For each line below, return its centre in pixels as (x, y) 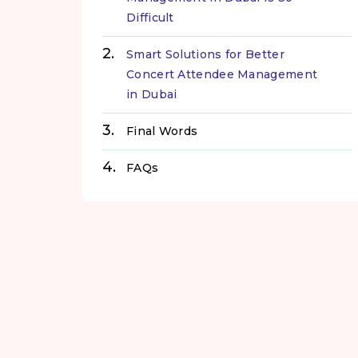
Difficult (150, 18)
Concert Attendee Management (222, 75)
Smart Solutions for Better (205, 55)
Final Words (162, 131)
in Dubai (152, 95)
